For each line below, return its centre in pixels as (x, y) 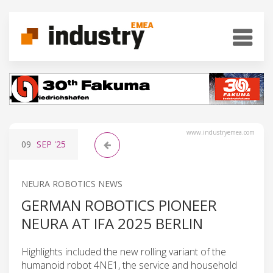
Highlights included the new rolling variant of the (124, 251)
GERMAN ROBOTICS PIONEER (119, 205)
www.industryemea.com (221, 132)
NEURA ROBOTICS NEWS (72, 183)
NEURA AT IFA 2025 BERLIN (112, 223)
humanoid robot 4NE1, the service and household (129, 265)
